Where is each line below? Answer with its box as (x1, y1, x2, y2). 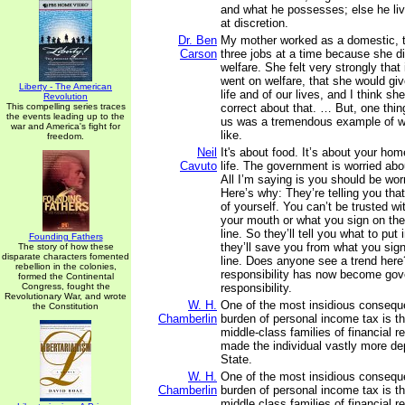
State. (221, 353, 252, 366)
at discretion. (221, 16, 288, 30)
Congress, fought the (21, 281, 110, 291)
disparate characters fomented (2, 251, 129, 261)
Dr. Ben (178, 33, 217, 47)
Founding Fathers (28, 231, 103, 241)
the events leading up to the (6, 111, 125, 121)
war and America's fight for (11, 121, 120, 131)
